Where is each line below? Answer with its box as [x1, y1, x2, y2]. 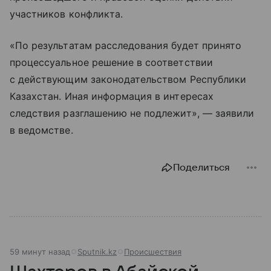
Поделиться [173, 162, 230, 173]
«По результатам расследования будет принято [10, 39, 242, 51]
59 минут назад [10, 246, 70, 256]
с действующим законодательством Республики [10, 73, 247, 85]
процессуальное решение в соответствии [10, 56, 213, 68]
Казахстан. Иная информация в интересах [10, 90, 214, 102]
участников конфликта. [10, 7, 123, 20]
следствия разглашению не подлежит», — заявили [10, 106, 255, 119]
